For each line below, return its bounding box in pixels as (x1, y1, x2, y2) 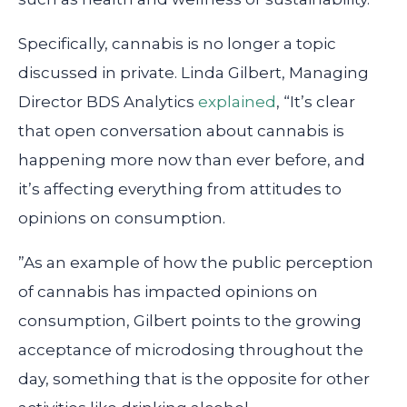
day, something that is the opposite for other (18, 369, 370, 388)
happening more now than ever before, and (18, 150, 365, 169)
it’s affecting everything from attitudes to (18, 179, 342, 198)
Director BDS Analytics (18, 92, 198, 111)
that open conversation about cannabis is (18, 121, 344, 140)
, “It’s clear (276, 92, 355, 111)
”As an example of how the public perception (18, 253, 373, 272)
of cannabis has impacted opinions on (18, 282, 318, 301)
